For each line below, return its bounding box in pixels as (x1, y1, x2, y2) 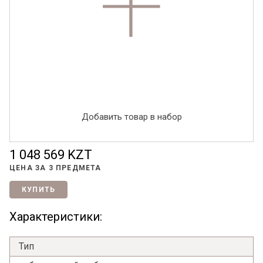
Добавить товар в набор (81, 112, 182, 123)
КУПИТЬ (22, 186, 56, 194)
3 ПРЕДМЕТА (48, 164, 102, 173)
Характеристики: (9, 210, 102, 224)
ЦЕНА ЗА (9, 164, 49, 173)
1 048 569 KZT (9, 147, 92, 163)
